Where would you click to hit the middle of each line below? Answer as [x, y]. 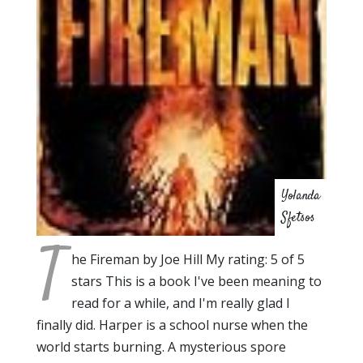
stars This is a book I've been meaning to [196, 282]
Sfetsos [298, 219]
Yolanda [301, 197]
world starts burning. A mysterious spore [161, 347]
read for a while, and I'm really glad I [181, 303]
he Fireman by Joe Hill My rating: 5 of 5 [188, 260]
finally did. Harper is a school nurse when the [172, 325]
